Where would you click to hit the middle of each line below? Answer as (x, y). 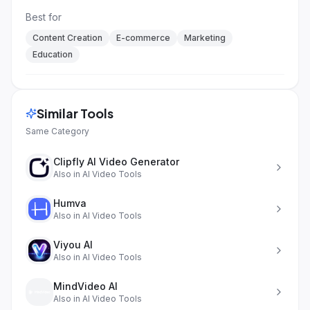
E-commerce (143, 38)
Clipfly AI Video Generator (116, 162)
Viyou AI (73, 245)
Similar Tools (75, 113)
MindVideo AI (85, 286)
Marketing (205, 38)
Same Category (57, 131)
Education (53, 54)
